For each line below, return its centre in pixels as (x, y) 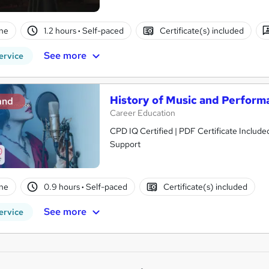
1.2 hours (61, 30)
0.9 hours (63, 186)
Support (125, 144)
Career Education (143, 113)
